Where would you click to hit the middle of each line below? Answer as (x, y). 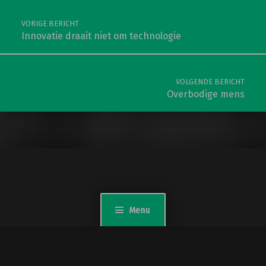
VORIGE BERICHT (50, 24)
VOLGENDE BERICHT (210, 81)
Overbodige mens (206, 94)
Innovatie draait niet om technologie (101, 36)
